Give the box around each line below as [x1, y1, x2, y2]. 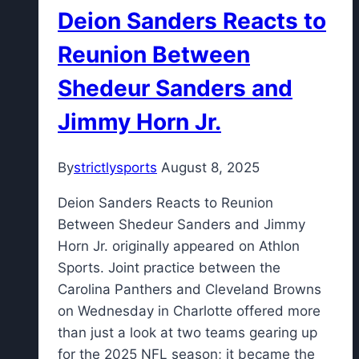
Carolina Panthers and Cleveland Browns [58, 281, 321, 298]
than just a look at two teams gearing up [58, 325, 317, 341]
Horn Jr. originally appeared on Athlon [58, 238, 300, 255]
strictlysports [74, 159, 157, 176]
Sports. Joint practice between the [58, 260, 280, 276]
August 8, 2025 [161, 159, 260, 176]
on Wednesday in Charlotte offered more [58, 303, 321, 320]
